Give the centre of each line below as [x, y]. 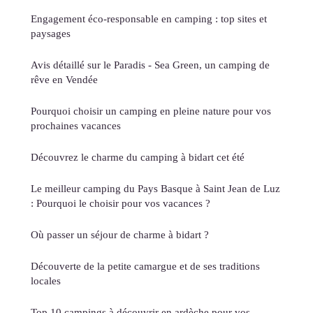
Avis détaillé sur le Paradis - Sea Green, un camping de [150, 64]
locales [46, 280]
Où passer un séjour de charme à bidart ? [120, 234]
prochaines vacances [76, 125]
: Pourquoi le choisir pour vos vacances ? [121, 203]
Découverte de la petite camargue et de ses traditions [145, 265]
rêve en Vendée [64, 79]
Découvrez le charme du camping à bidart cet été [138, 156]
